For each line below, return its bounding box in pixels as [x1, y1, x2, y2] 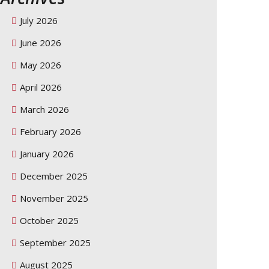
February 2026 [20, 125, 81, 138]
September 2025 [20, 237, 91, 249]
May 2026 [20, 59, 61, 71]
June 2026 [20, 37, 61, 49]
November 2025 [20, 192, 88, 204]
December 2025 [20, 170, 88, 182]
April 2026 [20, 81, 62, 93]
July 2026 [20, 14, 58, 26]
